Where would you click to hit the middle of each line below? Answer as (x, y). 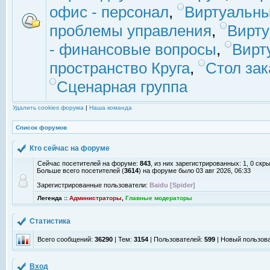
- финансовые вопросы (133, 49)
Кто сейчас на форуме (71, 148)
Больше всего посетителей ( (80, 171)
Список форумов (41, 127)
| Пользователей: (176, 239)
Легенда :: (53, 198)
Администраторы (96, 198)
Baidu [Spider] (172, 185)
